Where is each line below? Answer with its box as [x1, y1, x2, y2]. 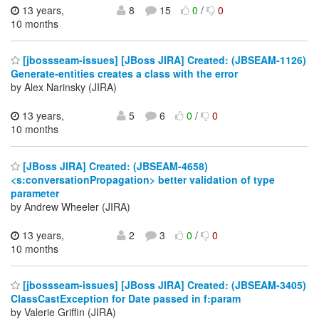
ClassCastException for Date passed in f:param [11, 291, 241, 306]
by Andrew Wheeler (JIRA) [11, 199, 130, 214]
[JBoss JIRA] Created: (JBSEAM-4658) [20, 158, 208, 173]
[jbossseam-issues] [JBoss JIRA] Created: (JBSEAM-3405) [20, 278, 306, 293]
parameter [11, 185, 59, 200]
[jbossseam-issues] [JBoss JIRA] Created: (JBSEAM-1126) [20, 53, 306, 68]
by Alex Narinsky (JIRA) [11, 80, 117, 95]
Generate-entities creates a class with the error [11, 66, 238, 81]
